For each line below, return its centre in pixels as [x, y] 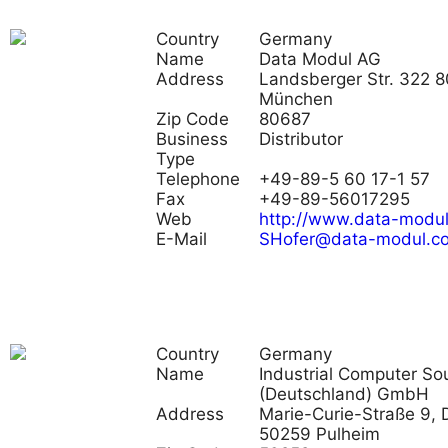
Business [192, 139]
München [296, 99]
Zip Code [192, 119]
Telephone [198, 179]
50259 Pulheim [319, 434]
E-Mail [181, 239]
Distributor [301, 139]
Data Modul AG [320, 59]
